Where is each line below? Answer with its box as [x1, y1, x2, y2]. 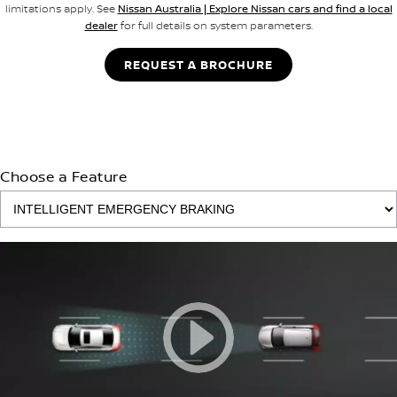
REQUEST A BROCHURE [124, 57, 273, 73]
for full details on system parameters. [117, 18, 313, 33]
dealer [84, 18, 118, 33]
